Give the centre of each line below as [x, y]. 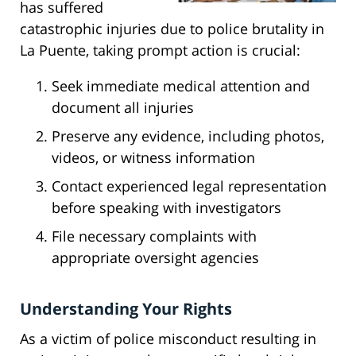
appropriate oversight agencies [155, 258]
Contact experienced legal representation [189, 186]
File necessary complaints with [154, 236]
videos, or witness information [153, 158]
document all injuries [123, 108]
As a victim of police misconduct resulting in [168, 339]
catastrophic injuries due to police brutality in [172, 29]
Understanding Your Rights [126, 309]
